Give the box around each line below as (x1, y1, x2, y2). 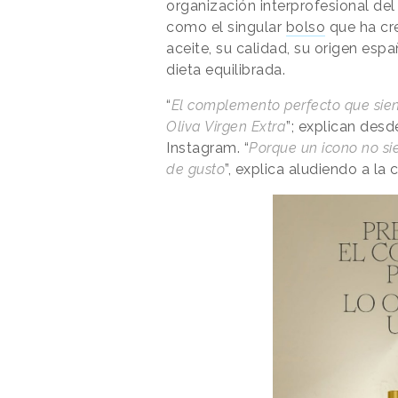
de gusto (166, 161, 225, 179)
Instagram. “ (166, 139, 249, 157)
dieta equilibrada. (166, 61, 290, 79)
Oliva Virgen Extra (166, 118, 286, 136)
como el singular (166, 19, 286, 36)
